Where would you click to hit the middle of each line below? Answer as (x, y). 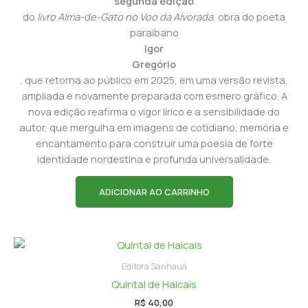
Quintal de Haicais (154, 284)
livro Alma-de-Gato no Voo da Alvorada (125, 16)
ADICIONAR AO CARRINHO (154, 192)
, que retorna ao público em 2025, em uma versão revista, (154, 79)
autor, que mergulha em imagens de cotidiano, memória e (154, 127)
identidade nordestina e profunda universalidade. (154, 158)
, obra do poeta (249, 16)
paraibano (154, 32)
